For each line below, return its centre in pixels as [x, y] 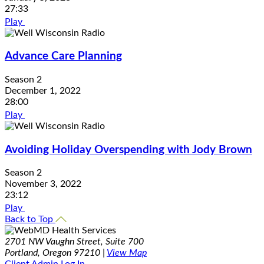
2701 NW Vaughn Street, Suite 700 [74, 242]
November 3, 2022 [43, 184]
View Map [127, 253]
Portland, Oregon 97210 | [56, 253]
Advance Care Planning [63, 57]
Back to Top [30, 220]
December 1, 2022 [43, 91]
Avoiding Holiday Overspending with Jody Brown [128, 150]
